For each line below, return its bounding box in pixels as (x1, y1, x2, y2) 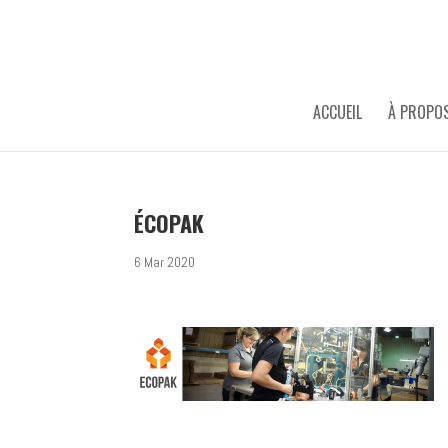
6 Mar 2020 (134, 253, 196, 271)
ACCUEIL (312, 100, 362, 124)
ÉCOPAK (134, 207, 205, 239)
